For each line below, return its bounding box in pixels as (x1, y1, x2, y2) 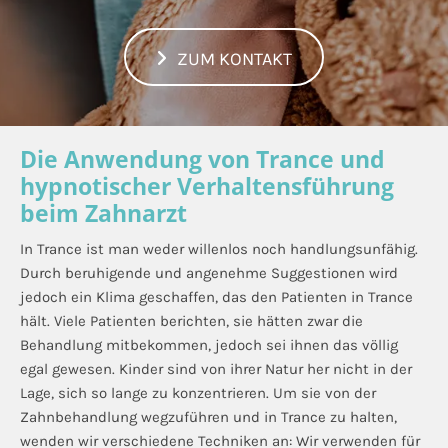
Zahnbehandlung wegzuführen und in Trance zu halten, (20, 408, 397, 426)
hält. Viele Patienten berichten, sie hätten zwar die (20, 312, 363, 330)
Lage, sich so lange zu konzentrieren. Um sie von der (20, 384, 376, 402)
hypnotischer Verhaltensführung (20, 170, 394, 202)
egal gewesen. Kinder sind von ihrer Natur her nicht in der (20, 360, 412, 378)
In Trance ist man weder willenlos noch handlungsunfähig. (20, 240, 418, 258)
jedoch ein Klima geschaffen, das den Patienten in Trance (20, 288, 413, 306)
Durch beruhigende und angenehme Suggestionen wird (20, 264, 398, 282)
